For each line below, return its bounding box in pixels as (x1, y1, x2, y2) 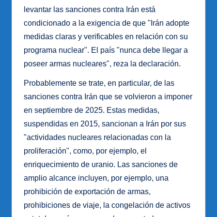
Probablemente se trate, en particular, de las (24, 79, 174, 88)
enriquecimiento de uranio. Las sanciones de (24, 160, 178, 169)
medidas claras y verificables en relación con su (24, 32, 188, 41)
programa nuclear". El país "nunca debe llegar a (24, 46, 188, 55)
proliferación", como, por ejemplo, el (24, 147, 147, 155)
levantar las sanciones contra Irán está (24, 5, 155, 14)
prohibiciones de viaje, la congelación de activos (24, 201, 190, 210)
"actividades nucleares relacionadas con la (24, 133, 171, 142)
